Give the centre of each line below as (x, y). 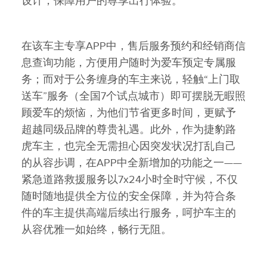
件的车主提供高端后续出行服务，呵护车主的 (129, 213)
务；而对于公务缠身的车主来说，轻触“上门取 (131, 79)
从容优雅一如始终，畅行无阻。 (97, 229)
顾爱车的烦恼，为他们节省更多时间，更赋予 (129, 113)
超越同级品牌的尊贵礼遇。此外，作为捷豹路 (129, 129)
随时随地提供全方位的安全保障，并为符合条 (129, 196)
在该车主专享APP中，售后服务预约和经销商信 (133, 46)
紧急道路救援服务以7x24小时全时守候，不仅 (130, 179)
